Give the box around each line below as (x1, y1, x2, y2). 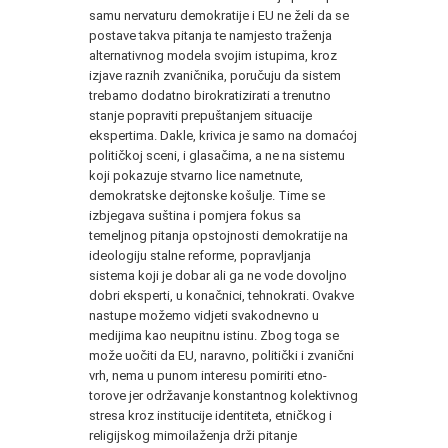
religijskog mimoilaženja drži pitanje (89, 427, 297, 443)
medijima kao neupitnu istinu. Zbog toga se (89, 327, 339, 343)
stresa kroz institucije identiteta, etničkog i (89, 407, 332, 423)
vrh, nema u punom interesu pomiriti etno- (89, 367, 327, 383)
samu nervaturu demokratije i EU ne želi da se (89, 7, 349, 23)
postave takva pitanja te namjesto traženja (89, 27, 332, 43)
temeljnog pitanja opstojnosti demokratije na (89, 227, 348, 243)
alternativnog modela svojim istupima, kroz (89, 47, 337, 63)
